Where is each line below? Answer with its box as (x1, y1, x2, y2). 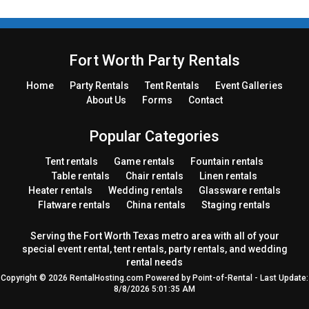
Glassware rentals (198, 185, 281, 196)
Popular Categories (89, 128, 220, 145)
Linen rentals (199, 170, 257, 181)
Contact (188, 94, 223, 106)
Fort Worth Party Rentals (68, 52, 240, 69)
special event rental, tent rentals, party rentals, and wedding (21, 243, 288, 255)
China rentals (126, 199, 186, 210)
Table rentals (51, 170, 110, 181)
